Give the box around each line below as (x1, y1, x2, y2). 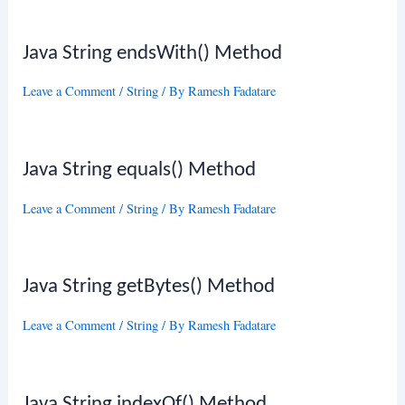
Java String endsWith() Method (23, 43, 283, 65)
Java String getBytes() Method (23, 277, 276, 298)
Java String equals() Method (23, 160, 257, 182)
